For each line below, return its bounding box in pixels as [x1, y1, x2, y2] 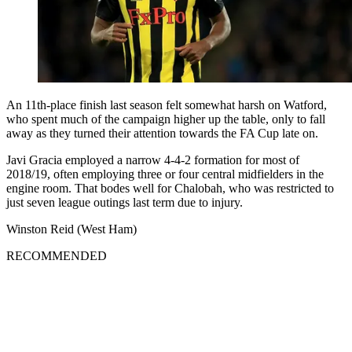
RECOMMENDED [6, 248, 107, 262]
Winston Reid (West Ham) [6, 222, 137, 236]
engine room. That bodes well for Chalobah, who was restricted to [6, 181, 334, 195]
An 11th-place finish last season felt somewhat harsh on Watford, [6, 97, 327, 112]
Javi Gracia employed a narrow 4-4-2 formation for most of [6, 152, 299, 167]
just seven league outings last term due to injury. [6, 195, 243, 209]
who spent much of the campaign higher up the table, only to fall [6, 112, 325, 126]
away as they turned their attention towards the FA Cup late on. [6, 126, 318, 140]
